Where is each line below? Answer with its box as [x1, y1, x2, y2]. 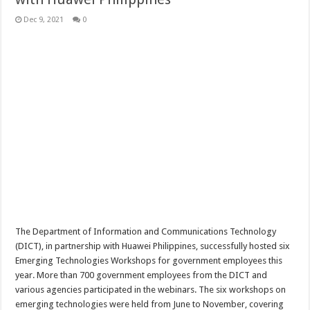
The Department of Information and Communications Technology [15, 226, 277, 237]
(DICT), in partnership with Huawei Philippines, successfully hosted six [15, 241, 291, 251]
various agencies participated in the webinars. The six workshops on [15, 284, 286, 295]
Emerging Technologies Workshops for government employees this [15, 255, 283, 266]
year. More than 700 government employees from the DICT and [15, 270, 268, 280]
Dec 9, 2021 [24, 15, 64, 24]
